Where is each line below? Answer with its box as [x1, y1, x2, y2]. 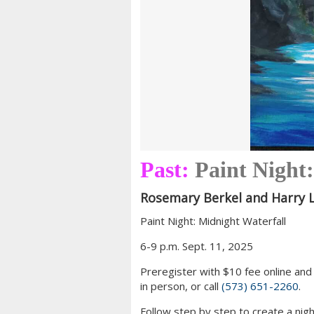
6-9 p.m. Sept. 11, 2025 [139, 238, 253, 253]
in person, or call [139, 278, 221, 293]
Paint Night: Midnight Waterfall [139, 213, 286, 228]
